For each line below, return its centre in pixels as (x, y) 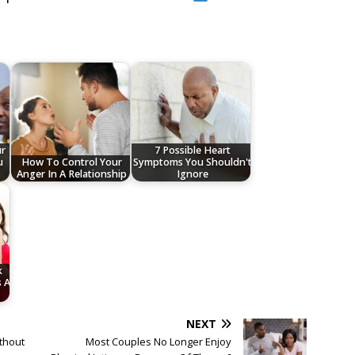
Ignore (192, 174)
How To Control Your (72, 162)
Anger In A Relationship (72, 174)
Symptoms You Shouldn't (192, 162)
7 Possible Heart (192, 151)
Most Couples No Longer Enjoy (159, 342)
